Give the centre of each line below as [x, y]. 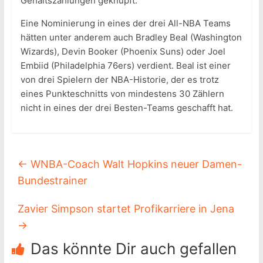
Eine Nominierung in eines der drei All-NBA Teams [125, 23]
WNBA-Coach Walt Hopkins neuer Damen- [134, 164]
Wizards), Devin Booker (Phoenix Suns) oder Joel [123, 52]
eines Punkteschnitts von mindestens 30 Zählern [122, 94]
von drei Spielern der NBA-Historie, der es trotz [119, 80]
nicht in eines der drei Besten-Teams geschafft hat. [127, 108]
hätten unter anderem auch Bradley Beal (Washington [131, 38]
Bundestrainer [52, 181]
